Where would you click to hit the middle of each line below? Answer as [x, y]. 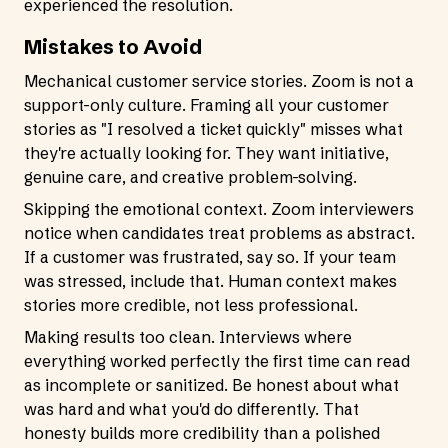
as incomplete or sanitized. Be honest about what [211, 385]
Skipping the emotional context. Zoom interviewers [219, 209]
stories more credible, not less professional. [191, 305]
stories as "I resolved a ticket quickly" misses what [213, 129]
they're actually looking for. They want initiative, [206, 153]
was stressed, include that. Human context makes [210, 281]
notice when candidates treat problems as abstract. [219, 233]
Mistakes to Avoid [113, 46]
